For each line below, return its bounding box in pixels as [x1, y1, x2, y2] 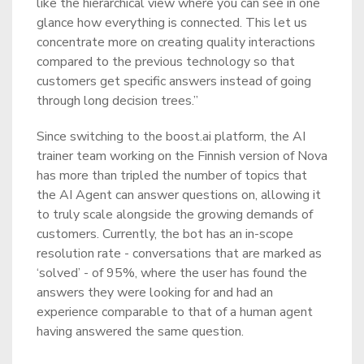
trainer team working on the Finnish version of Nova [37, 147, 327, 165]
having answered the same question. [37, 323, 244, 340]
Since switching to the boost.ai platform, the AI [37, 128, 305, 145]
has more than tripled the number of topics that [37, 167, 307, 184]
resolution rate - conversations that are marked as [37, 245, 322, 262]
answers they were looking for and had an [37, 284, 273, 301]
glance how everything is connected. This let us [37, 14, 307, 32]
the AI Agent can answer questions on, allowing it [37, 186, 321, 204]
